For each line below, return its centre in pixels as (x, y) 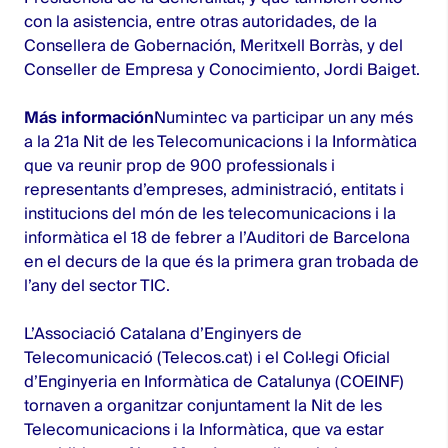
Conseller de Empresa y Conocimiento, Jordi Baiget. (222, 69)
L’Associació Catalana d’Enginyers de (163, 333)
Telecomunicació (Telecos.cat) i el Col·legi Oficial (207, 357)
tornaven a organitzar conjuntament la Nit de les (203, 405)
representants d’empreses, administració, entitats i (214, 189)
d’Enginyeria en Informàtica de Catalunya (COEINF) (214, 381)
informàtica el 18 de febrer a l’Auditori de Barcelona (217, 237)
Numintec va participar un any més (283, 117)
